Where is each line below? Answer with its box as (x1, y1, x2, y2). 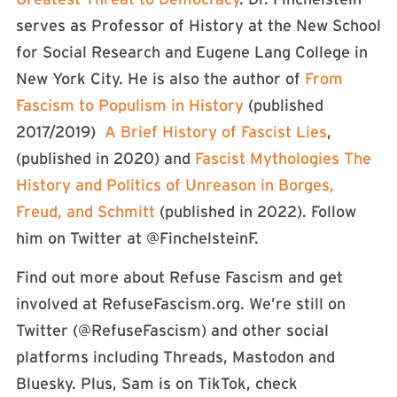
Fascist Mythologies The (195, 149, 371, 167)
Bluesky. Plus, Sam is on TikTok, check (16, 375, 298, 393)
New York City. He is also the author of (16, 69, 305, 88)
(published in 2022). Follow (155, 202, 356, 221)
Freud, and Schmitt (16, 202, 155, 221)
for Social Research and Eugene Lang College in (16, 43, 368, 61)
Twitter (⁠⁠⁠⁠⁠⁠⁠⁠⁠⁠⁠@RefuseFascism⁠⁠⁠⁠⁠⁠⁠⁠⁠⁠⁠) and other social (16, 322, 329, 340)
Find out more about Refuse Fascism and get (16, 269, 343, 287)
